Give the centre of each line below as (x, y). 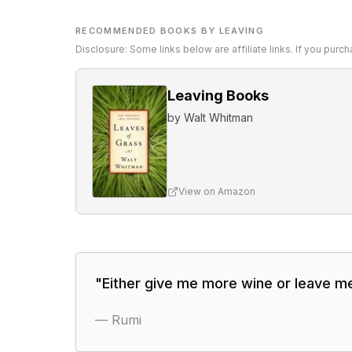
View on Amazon (217, 191)
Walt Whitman (218, 117)
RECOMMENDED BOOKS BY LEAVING (170, 31)
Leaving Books (218, 95)
